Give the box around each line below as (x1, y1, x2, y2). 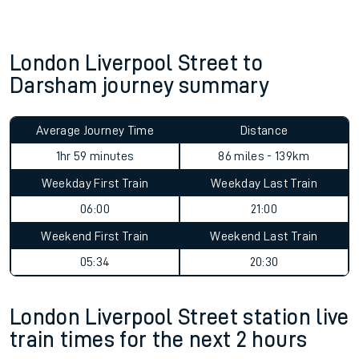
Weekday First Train (41, 177, 149, 190)
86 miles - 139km (218, 150, 310, 163)
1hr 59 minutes (55, 150, 135, 163)
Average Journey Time (36, 124, 154, 137)
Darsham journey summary (10, 75, 269, 97)
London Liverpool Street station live (10, 306, 349, 329)
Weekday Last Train (210, 177, 318, 190)
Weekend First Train (41, 230, 149, 243)
